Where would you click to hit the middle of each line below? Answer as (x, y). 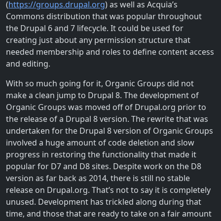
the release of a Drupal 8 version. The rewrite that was (107, 119)
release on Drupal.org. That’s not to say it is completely (108, 190)
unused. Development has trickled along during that (104, 202)
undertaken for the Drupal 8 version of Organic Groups (110, 130)
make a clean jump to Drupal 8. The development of (102, 95)
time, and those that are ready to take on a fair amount (109, 213)
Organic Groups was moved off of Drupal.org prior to (106, 107)
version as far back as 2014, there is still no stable (98, 178)
